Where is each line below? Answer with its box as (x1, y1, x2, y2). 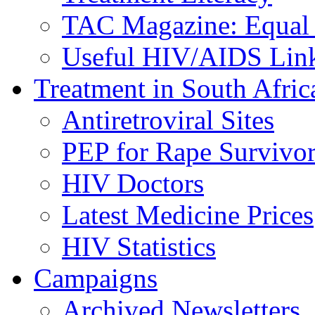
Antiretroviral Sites (62, 104, 274, 135)
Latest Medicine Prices (62, 199, 314, 230)
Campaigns (34, 262, 157, 293)
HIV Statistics (62, 231, 216, 262)
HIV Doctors (62, 167, 204, 198)
